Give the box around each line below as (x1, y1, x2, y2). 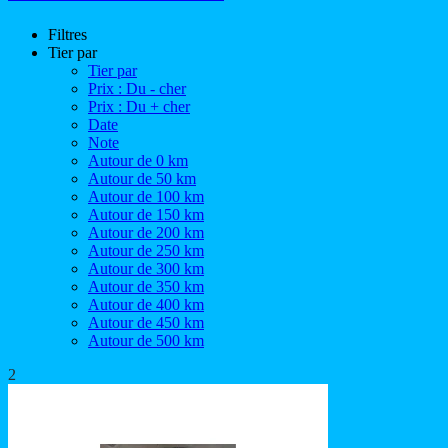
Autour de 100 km (88, 187, 204, 205)
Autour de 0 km (88, 151, 188, 169)
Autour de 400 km (88, 295, 204, 313)
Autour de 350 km (88, 277, 204, 295)
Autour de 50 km (88, 169, 196, 187)
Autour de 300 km (88, 259, 204, 277)
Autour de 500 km (88, 331, 204, 349)
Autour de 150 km (88, 205, 204, 223)
